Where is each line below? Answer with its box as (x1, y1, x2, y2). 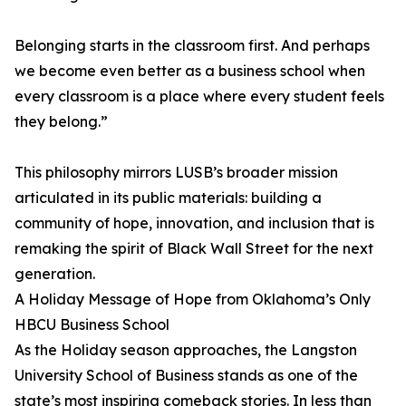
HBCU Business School (14, 315, 169, 334)
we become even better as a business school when (14, 62, 365, 81)
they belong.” (14, 112, 108, 131)
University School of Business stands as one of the (14, 366, 358, 385)
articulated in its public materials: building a (14, 188, 322, 208)
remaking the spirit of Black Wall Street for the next (14, 239, 373, 258)
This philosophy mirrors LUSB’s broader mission (14, 163, 338, 182)
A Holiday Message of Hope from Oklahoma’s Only (14, 290, 371, 309)
